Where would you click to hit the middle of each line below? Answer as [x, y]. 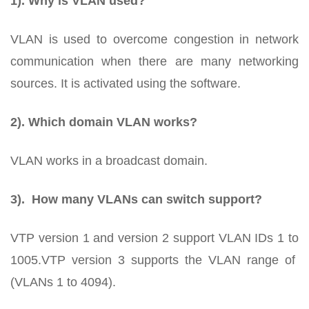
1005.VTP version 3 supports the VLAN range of [154, 260]
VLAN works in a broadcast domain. [109, 160]
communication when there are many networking [154, 61]
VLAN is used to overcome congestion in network [154, 39]
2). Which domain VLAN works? [104, 122]
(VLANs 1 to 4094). [63, 282]
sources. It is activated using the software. [126, 83]
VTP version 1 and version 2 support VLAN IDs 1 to [154, 238]
